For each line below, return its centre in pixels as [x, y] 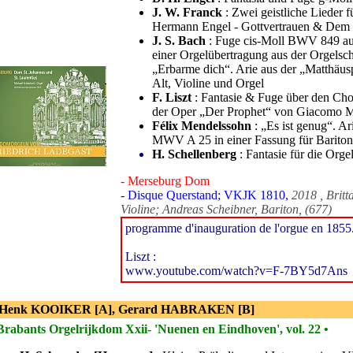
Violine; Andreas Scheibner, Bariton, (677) [226, 209]
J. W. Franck [187, 12]
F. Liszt [172, 97]
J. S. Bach [179, 41]
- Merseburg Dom [165, 181]
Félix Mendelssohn [202, 126]
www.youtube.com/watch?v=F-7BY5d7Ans [236, 271]
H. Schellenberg [194, 154]
